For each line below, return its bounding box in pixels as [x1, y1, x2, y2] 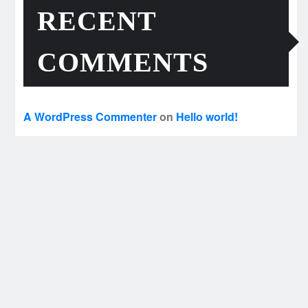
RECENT [37, 5, 157, 37]
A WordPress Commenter [23, 109, 157, 125]
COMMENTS [37, 47, 208, 78]
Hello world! [176, 109, 238, 125]
